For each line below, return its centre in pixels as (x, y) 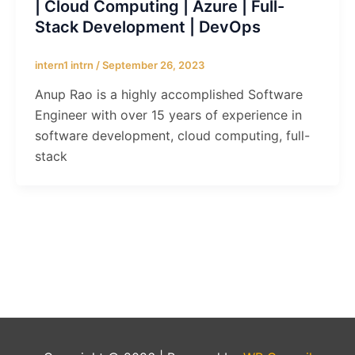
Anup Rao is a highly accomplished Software (168, 95)
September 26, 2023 (153, 65)
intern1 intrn (65, 65)
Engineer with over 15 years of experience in (168, 115)
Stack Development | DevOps (147, 27)
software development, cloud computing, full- (172, 136)
